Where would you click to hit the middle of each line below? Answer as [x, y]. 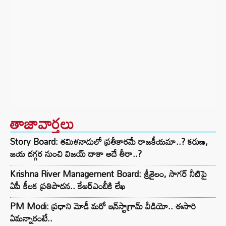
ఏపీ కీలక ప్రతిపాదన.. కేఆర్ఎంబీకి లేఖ [68, 186]
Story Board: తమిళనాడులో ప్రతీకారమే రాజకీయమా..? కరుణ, [109, 142]
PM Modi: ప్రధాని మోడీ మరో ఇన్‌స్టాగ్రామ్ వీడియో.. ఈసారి [103, 206]
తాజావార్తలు [42, 123]
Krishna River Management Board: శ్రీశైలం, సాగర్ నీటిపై [108, 174]
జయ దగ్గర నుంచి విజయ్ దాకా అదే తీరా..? [76, 154]
